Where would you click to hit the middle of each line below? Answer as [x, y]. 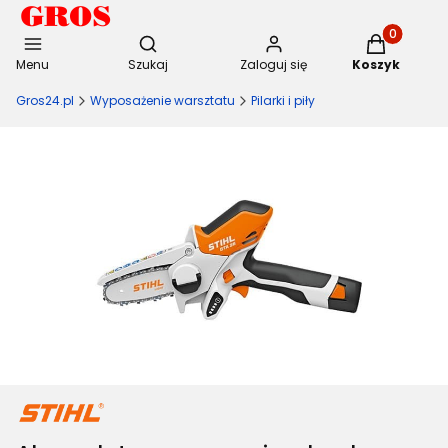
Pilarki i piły [283, 100]
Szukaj [148, 64]
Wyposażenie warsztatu [162, 100]
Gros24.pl [45, 100]
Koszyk [376, 64]
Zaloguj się [273, 64]
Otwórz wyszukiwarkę [220, 43]
